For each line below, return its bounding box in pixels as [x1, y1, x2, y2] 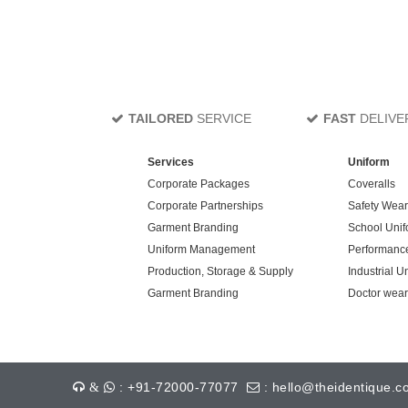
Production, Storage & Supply [148, 265, 293, 278]
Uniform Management [148, 243, 255, 256]
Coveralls [348, 178, 395, 190]
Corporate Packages [148, 178, 250, 190]
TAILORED [128, 111, 193, 126]
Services [148, 156, 194, 168]
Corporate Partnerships [148, 199, 263, 212]
